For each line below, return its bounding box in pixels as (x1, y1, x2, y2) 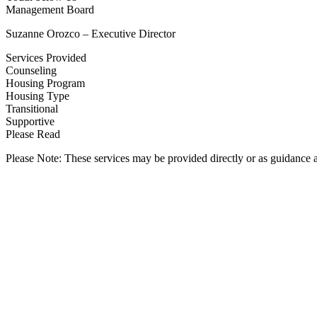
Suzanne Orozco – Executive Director (6, 28, 175, 40)
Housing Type (6, 90, 69, 102)
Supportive (6, 115, 54, 127)
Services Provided (6, 52, 86, 64)
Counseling (6, 64, 57, 76)
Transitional (6, 103, 58, 115)
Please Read (6, 128, 60, 140)
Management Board (6, 4, 94, 16)
